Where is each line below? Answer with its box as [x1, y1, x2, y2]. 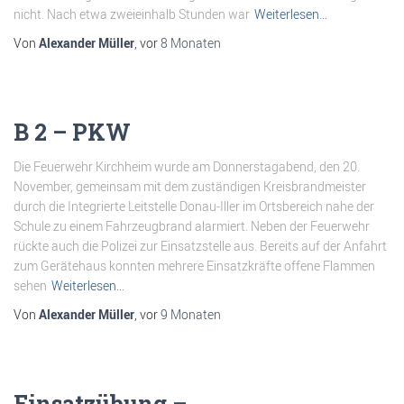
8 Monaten [161, 34, 221, 51]
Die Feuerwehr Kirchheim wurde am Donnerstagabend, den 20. [14, 158, 360, 175]
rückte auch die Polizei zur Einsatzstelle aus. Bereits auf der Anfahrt [14, 237, 387, 254]
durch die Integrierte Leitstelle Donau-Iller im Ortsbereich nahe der [14, 197, 374, 215]
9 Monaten [161, 306, 221, 323]
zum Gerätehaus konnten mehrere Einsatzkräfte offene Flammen [14, 257, 375, 274]
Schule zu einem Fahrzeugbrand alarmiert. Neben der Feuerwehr [14, 217, 370, 234]
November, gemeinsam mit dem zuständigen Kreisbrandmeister [14, 178, 366, 195]
